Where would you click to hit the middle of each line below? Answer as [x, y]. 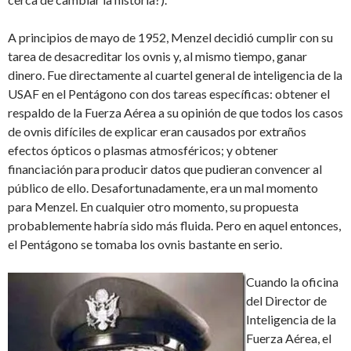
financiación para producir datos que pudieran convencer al [165, 169]
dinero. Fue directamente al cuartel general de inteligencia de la [175, 75]
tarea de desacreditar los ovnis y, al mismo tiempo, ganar [157, 56]
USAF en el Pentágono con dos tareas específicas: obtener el [169, 94]
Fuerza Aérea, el [289, 338]
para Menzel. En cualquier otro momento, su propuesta [153, 207]
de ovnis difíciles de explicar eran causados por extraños [157, 132]
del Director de [286, 301]
